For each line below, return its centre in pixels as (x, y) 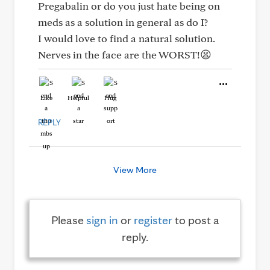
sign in (102, 220)
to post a (196, 220)
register (153, 220)
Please (68, 220)
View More (135, 170)
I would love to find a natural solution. (127, 38)
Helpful (78, 98)
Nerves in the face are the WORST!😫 (125, 55)
